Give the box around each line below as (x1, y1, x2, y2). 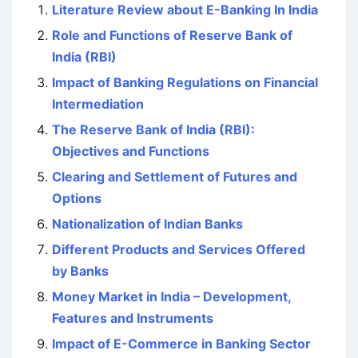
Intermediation (52, 96, 144, 112)
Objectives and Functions (52, 143, 209, 159)
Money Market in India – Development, (52, 288, 291, 304)
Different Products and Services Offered (52, 241, 305, 257)
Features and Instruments (52, 310, 213, 326)
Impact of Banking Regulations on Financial (52, 74, 318, 90)
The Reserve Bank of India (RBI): (52, 121, 255, 137)
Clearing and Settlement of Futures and (52, 169, 297, 185)
